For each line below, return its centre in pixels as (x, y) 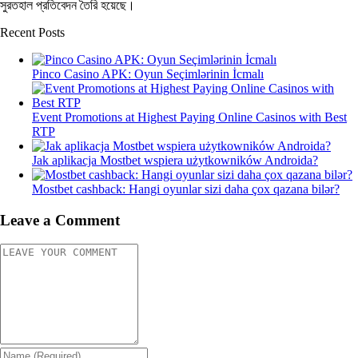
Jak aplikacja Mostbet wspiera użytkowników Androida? (175, 160)
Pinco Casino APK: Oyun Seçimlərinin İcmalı (148, 74)
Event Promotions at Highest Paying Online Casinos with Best (189, 117)
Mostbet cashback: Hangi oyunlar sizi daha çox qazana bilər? (186, 189)
